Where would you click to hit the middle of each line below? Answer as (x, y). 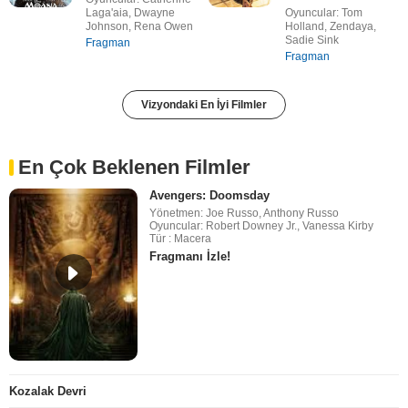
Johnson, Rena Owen (139, 27)
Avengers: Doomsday (210, 196)
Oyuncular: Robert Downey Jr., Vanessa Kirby (262, 226)
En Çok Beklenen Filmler (134, 168)
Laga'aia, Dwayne (130, 13)
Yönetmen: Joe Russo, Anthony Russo (245, 214)
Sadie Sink (311, 41)
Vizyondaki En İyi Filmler (204, 105)
